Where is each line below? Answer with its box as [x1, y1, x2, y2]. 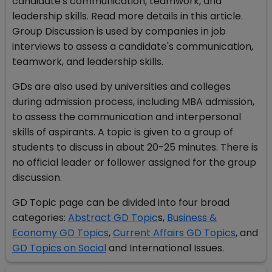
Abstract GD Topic [68, 211, 158, 225]
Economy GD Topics [12, 226, 109, 240]
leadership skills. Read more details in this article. [12, 9, 243, 23]
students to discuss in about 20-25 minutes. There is [12, 140, 258, 154]
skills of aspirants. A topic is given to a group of [12, 125, 233, 139]
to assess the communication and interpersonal [12, 110, 241, 124]
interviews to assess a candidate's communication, [12, 39, 253, 53]
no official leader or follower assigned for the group [12, 155, 256, 169]
